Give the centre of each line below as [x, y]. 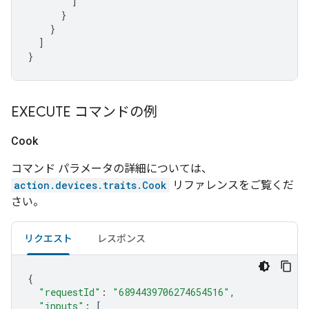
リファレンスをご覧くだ [232, 185]
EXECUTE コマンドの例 [84, 112]
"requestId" [70, 292]
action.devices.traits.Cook [90, 185]
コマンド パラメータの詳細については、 [112, 169]
